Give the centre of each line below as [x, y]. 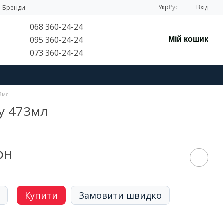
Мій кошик [188, 39]
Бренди [14, 8]
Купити [42, 195]
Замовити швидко [120, 195]
